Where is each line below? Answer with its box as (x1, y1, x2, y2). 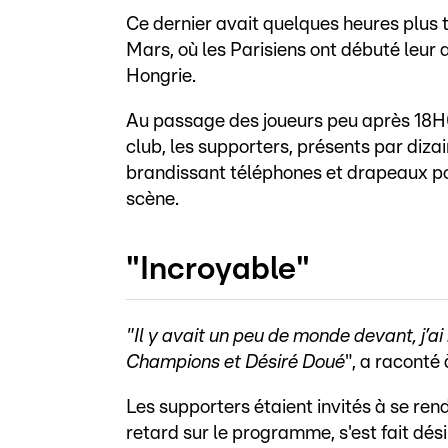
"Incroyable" (126, 253, 310, 286)
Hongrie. (126, 66, 196, 86)
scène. (126, 189, 179, 209)
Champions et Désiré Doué (126, 353, 345, 373)
